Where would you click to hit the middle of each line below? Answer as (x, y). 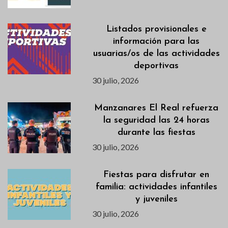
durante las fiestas (156, 132)
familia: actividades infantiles (156, 187)
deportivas (156, 66)
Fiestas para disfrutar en (156, 175)
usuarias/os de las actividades (156, 53)
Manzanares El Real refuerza (156, 108)
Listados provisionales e (156, 29)
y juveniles (156, 199)
